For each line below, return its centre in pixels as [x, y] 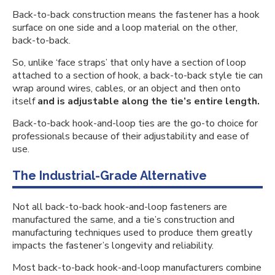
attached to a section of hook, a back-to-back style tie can [137, 76]
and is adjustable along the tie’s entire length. [147, 101]
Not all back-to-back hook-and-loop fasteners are [120, 207]
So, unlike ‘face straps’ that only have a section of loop [129, 63]
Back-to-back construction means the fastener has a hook [136, 15]
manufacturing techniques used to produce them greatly [132, 233]
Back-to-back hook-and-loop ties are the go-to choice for [135, 123]
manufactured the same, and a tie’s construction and [123, 220]
